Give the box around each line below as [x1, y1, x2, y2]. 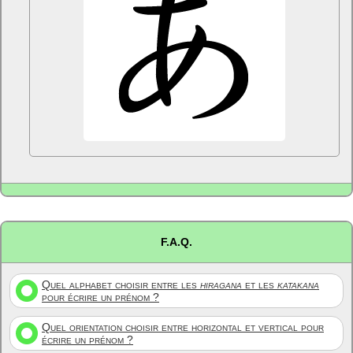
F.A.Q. [161, 235, 192, 248]
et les [242, 277, 277, 291]
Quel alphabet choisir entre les [42, 277, 200, 291]
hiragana [200, 277, 242, 291]
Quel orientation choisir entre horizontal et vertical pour [42, 320, 324, 333]
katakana [277, 277, 319, 291]
